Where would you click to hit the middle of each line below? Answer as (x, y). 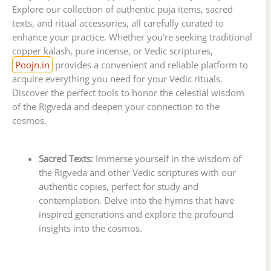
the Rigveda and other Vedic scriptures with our (137, 172)
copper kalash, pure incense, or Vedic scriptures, (113, 51)
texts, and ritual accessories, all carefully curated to (118, 23)
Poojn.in (32, 64)
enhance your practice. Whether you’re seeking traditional (132, 37)
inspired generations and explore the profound (136, 214)
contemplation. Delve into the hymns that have (136, 200)
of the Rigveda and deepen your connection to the (116, 106)
